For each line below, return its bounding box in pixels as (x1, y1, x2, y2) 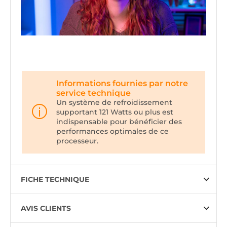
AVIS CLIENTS (21, 203, 71, 213)
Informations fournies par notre (56, 78, 188, 88)
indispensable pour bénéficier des (56, 117, 182, 126)
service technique (56, 88, 131, 98)
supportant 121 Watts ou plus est (56, 107, 173, 117)
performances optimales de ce (56, 126, 169, 136)
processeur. (56, 136, 98, 145)
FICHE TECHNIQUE (21, 174, 89, 184)
